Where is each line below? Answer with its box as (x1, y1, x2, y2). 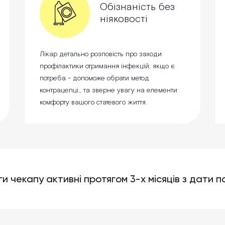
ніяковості (100, 13, 148, 26)
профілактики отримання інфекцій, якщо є (40, 62, 175, 71)
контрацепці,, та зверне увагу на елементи (40, 86, 177, 95)
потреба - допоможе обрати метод (40, 74, 149, 83)
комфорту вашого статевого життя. (40, 98, 147, 107)
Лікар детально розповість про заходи (40, 50, 162, 59)
